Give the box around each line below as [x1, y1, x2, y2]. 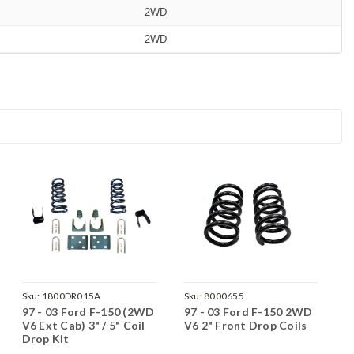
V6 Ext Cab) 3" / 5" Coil [21, 318, 145, 332]
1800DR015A [41, 289, 101, 302]
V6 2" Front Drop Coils [183, 318, 307, 332]
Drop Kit [21, 331, 70, 345]
